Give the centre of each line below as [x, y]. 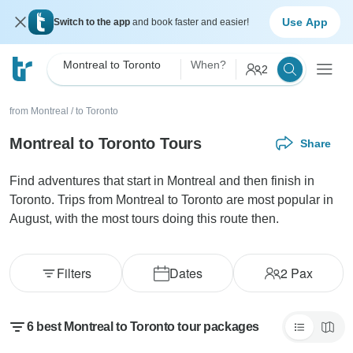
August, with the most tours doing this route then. [144, 219]
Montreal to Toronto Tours [106, 143]
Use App [305, 22]
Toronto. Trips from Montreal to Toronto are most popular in [171, 200]
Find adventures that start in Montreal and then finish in [162, 181]
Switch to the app [93, 22]
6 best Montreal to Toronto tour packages [143, 327]
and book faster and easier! [191, 22]
